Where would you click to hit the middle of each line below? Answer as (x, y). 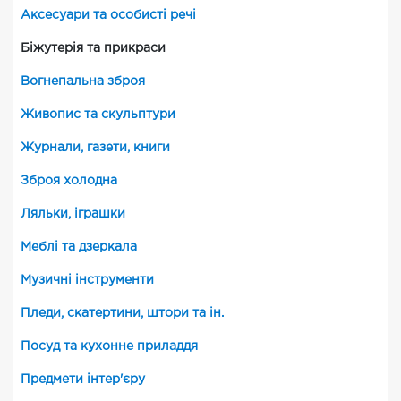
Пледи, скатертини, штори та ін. (122, 313)
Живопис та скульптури (98, 115)
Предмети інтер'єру (83, 380)
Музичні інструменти (87, 280)
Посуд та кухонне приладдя (109, 346)
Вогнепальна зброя (83, 81)
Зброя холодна (69, 181)
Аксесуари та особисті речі (108, 15)
